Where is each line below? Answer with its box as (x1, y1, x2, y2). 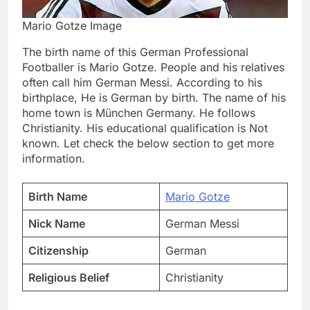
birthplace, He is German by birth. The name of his (22, 91, 286, 105)
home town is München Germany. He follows (22, 106, 255, 120)
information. (22, 152, 85, 166)
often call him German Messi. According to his (22, 75, 262, 90)
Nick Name (28, 217, 85, 231)
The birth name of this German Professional (22, 45, 248, 60)
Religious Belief (28, 271, 109, 285)
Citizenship (28, 244, 89, 258)
